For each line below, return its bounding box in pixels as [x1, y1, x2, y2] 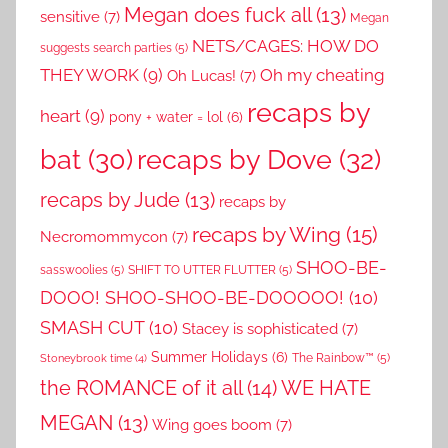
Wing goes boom [152, 415, 272, 433]
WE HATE [281, 375, 371, 400]
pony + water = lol [109, 108, 223, 125]
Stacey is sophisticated [182, 319, 338, 337]
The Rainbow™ [292, 349, 374, 365]
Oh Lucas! [167, 66, 236, 84]
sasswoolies [40, 261, 108, 277]
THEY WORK [40, 64, 139, 85]
